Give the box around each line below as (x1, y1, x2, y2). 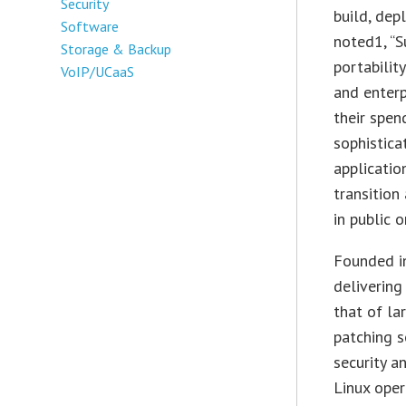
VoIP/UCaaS (61, 62, 135, 81)
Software (61, 16, 120, 35)
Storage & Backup (61, 39, 172, 58)
